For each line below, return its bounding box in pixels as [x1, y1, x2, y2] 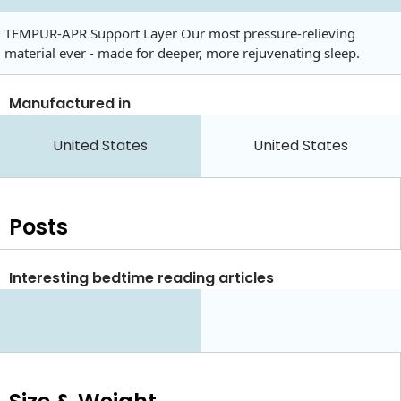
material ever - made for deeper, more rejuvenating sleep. [4, 44, 360, 63]
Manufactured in [9, 93, 131, 115]
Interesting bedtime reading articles [9, 268, 274, 289]
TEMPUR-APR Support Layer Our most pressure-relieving [4, 24, 355, 43]
